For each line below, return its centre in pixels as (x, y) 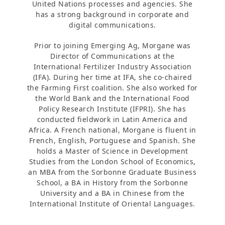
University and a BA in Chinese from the (113, 193)
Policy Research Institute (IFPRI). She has (113, 109)
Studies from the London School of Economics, (112, 162)
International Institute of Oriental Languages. (112, 204)
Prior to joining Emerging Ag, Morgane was (113, 46)
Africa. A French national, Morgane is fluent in (113, 130)
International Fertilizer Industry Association (113, 67)
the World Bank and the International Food (113, 98)
